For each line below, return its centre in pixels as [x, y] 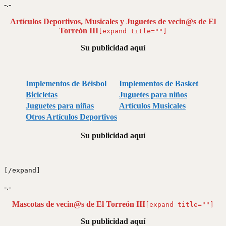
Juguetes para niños [153, 94]
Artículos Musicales [152, 105]
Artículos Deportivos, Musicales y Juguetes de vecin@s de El [113, 21]
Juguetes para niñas [60, 105]
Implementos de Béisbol [66, 83]
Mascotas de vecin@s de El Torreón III [79, 204]
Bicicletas [42, 94]
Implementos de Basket [159, 83]
